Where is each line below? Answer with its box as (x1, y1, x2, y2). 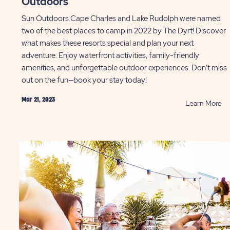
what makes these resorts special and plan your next (21, 38, 194, 48)
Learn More (185, 99, 222, 108)
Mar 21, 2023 (21, 97, 55, 103)
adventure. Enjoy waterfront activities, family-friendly (21, 50, 199, 61)
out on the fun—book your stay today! (21, 75, 147, 85)
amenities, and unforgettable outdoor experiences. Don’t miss (21, 63, 227, 73)
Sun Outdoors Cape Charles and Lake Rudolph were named (21, 13, 221, 24)
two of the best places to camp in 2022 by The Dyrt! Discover (21, 26, 226, 36)
